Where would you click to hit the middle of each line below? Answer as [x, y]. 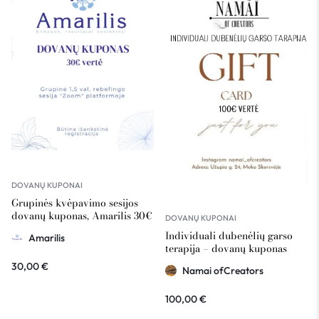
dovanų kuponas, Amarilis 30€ [82, 216]
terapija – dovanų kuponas [226, 249]
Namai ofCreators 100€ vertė [232, 262]
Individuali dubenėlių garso [229, 236]
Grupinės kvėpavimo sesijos [75, 203]
